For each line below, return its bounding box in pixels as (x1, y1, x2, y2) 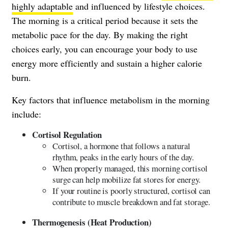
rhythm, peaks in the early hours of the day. (52, 151, 194, 163)
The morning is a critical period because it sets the (12, 14, 198, 26)
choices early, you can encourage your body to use (12, 42, 197, 55)
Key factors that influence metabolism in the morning (12, 93, 210, 106)
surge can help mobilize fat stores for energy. (52, 173, 201, 185)
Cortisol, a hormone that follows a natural (52, 139, 190, 152)
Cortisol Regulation (32, 128, 102, 141)
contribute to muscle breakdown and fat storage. (52, 195, 211, 208)
